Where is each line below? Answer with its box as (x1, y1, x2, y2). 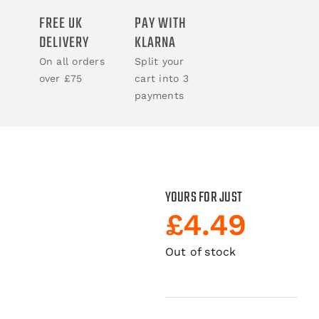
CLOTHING (86, 117, 129, 137)
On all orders (38, 56, 105, 68)
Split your (135, 56, 184, 68)
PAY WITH (135, 12, 187, 36)
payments (135, 90, 184, 102)
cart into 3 (135, 73, 189, 85)
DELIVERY (38, 31, 89, 56)
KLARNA (135, 31, 177, 56)
